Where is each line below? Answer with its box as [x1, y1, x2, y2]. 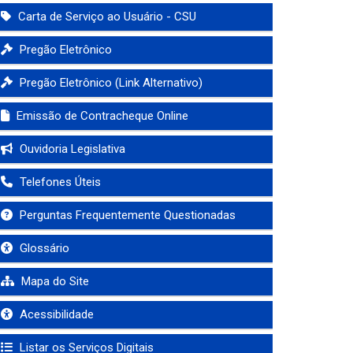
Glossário [17, 241, 69, 255]
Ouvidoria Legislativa [17, 142, 125, 156]
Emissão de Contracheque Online [13, 109, 188, 123]
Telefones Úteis [17, 175, 101, 189]
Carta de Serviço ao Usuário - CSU [15, 9, 196, 24]
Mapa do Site [18, 274, 89, 288]
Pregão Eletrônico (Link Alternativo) [17, 76, 203, 90]
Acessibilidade [17, 307, 94, 321]
